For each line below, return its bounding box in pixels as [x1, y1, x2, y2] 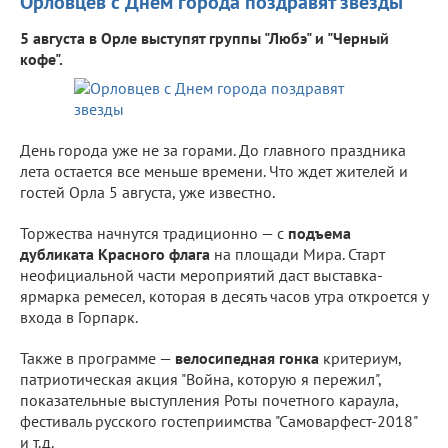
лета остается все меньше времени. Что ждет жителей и [20, 160, 408, 181]
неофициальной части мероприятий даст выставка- [20, 264, 383, 285]
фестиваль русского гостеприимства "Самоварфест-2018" [20, 410, 417, 431]
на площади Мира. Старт [210, 243, 385, 264]
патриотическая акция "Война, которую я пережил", [20, 368, 381, 389]
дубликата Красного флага [20, 243, 210, 264]
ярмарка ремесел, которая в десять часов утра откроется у [20, 285, 428, 306]
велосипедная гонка [175, 347, 319, 368]
